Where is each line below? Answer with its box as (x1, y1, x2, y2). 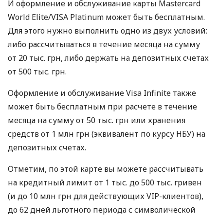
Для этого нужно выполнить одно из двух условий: (8, 25, 207, 36)
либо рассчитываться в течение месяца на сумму (8, 39, 200, 50)
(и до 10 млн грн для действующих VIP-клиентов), (8, 191, 203, 202)
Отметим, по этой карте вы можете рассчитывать (8, 163, 203, 175)
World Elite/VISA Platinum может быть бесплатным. (8, 12, 205, 23)
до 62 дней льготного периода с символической (8, 204, 196, 216)
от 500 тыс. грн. (8, 66, 67, 77)
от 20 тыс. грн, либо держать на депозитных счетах (8, 53, 209, 64)
